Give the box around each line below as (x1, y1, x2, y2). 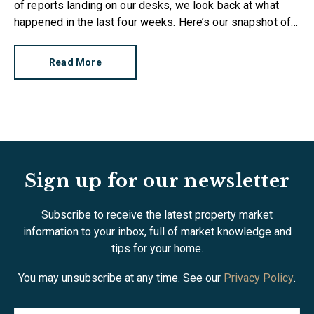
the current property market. (14, 32, 151, 46)
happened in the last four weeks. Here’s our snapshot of (14, 15, 292, 29)
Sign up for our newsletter (24, 169, 290, 192)
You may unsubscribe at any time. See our (18, 271, 224, 285)
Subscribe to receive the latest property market (41, 207, 273, 221)
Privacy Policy (224, 271, 294, 285)
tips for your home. (111, 241, 203, 255)
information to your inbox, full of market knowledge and (22, 224, 292, 238)
